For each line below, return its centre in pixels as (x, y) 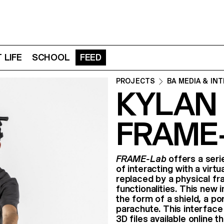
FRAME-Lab (141, 159)
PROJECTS (136, 81)
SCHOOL (51, 57)
